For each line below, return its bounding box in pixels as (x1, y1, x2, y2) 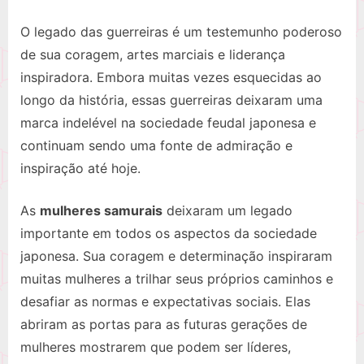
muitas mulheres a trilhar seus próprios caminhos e (20, 271, 333, 288)
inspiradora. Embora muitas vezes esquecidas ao (20, 69, 322, 86)
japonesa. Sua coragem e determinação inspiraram (20, 248, 332, 265)
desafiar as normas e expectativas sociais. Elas (20, 293, 310, 310)
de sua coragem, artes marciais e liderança (20, 46, 285, 63)
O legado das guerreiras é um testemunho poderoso (20, 24, 342, 41)
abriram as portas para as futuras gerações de (20, 316, 307, 333)
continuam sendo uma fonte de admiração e (20, 137, 292, 154)
